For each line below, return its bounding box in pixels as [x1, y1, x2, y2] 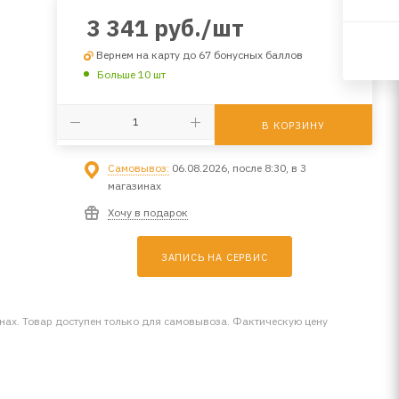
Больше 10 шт [96, 68, 166, 82]
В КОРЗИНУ [262, 119, 325, 133]
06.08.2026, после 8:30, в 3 [168, 161, 306, 175]
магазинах [107, 179, 161, 193]
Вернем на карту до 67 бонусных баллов [95, 47, 303, 61]
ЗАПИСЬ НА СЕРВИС [160, 251, 268, 265]
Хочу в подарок [107, 206, 188, 220]
